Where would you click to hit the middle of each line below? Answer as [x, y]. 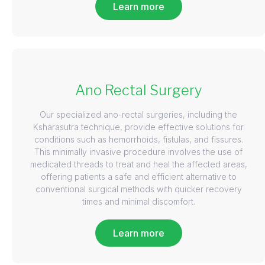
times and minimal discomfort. [138, 201]
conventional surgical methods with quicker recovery [138, 189]
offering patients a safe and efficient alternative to [138, 176]
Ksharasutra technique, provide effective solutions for [138, 127]
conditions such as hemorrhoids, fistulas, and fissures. [138, 139]
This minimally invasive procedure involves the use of [138, 151]
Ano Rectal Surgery [138, 90]
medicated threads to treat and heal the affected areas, [138, 164]
